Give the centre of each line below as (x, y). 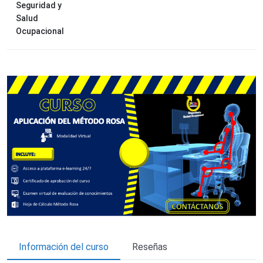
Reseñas (150, 247)
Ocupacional (40, 31)
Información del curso (64, 247)
